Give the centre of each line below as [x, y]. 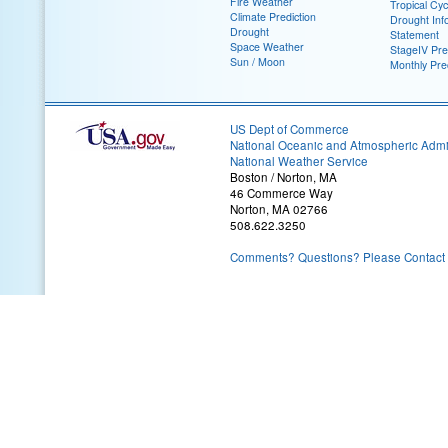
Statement [414, 34]
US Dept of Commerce [289, 128]
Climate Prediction [273, 16]
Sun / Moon [257, 61]
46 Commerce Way [281, 192]
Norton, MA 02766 [279, 208]
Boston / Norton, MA [283, 176]
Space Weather [267, 46]
